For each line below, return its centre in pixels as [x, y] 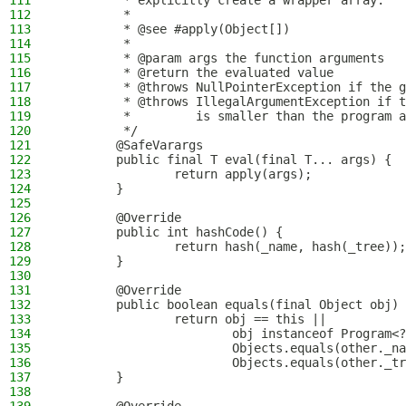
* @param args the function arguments [221, 58]
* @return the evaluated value [196, 72]
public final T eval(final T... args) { [225, 159]
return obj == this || [192, 319]
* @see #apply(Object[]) [174, 29]
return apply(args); [185, 174]
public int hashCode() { [170, 232]
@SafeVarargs [130, 145]
